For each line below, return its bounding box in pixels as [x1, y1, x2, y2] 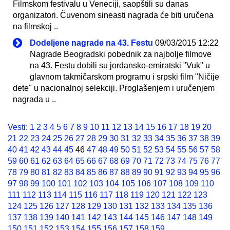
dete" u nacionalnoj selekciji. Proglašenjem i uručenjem [13, 83, 215, 92]
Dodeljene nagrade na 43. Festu [30, 38, 153, 47]
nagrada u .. [13, 94, 56, 104]
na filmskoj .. [13, 22, 58, 31]
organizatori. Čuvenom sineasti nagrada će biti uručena [13, 10, 214, 20]
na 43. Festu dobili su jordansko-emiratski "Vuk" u [30, 61, 210, 70]
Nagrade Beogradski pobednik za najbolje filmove [30, 49, 212, 59]
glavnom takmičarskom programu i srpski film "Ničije [30, 72, 219, 81]
